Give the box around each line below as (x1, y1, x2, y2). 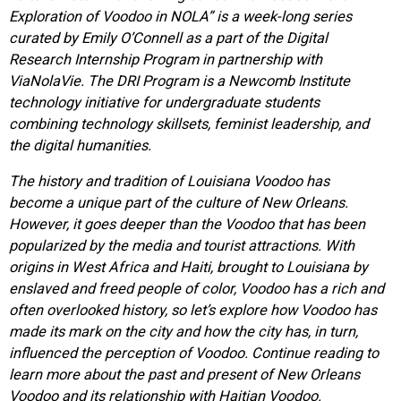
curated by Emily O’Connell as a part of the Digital (9, 29, 328, 47)
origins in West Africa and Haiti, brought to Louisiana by (9, 259, 368, 277)
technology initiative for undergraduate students (9, 93, 320, 111)
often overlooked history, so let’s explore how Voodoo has (9, 302, 377, 320)
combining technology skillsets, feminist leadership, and (9, 115, 369, 132)
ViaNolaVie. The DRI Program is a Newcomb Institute (9, 72, 350, 90)
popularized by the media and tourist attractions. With (9, 237, 354, 255)
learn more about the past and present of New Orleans (9, 366, 360, 384)
